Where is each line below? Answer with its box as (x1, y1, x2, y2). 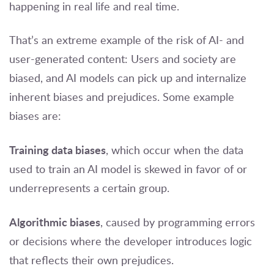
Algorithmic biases (9, 214, 100, 230)
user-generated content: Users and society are (9, 51, 236, 67)
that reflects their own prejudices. (9, 253, 174, 268)
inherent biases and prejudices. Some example (9, 89, 234, 105)
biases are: (9, 108, 64, 124)
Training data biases (9, 142, 106, 158)
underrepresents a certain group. (9, 180, 169, 196)
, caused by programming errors (100, 215, 255, 230)
